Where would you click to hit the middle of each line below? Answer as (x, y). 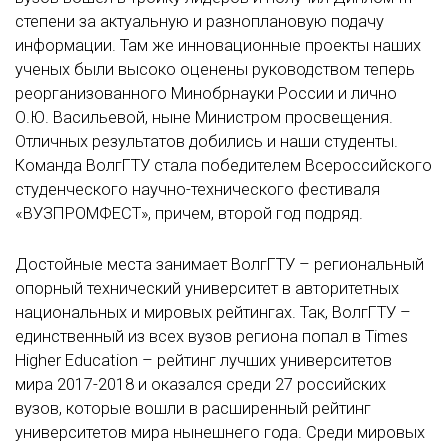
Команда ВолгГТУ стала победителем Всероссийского (223, 165)
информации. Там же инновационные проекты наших (218, 45)
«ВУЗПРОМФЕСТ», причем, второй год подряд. (189, 213)
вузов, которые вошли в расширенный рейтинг (193, 408)
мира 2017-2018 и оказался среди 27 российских (200, 384)
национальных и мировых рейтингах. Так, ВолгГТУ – (213, 312)
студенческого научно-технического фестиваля (197, 189)
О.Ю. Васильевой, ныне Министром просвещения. (204, 117)
